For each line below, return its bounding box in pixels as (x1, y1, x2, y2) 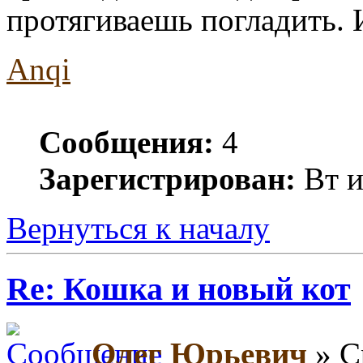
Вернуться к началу (6, 211, 270, 246)
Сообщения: (39, 125, 214, 160)
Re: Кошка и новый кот (6, 270, 351, 307)
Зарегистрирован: (39, 161, 296, 196)
